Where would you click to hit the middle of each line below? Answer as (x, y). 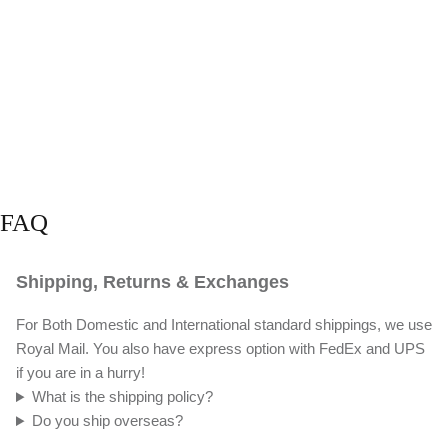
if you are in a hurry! (80, 373)
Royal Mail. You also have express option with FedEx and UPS (220, 349)
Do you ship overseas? (107, 421)
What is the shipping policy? (122, 397)
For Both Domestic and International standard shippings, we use (224, 325)
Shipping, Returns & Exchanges (152, 281)
